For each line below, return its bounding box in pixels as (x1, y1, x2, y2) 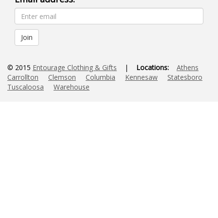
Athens (177, 63, 199, 73)
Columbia (86, 73, 115, 82)
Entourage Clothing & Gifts (33, 63, 117, 73)
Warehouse (54, 82, 90, 92)
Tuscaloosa (7, 82, 44, 92)
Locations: (136, 63, 169, 73)
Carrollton (7, 73, 38, 82)
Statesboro (167, 73, 202, 82)
